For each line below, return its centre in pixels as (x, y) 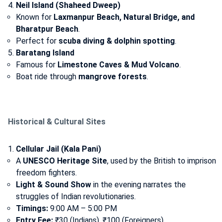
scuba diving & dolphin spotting (117, 41)
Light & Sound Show (54, 184)
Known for (35, 17)
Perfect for (37, 41)
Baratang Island (45, 53)
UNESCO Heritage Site (65, 161)
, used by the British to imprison (162, 161)
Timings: (32, 208)
